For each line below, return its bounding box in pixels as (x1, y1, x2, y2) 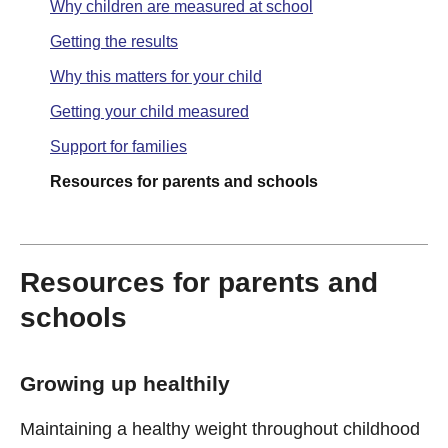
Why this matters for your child (50, 68, 262, 85)
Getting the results (50, 33, 178, 50)
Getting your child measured (50, 103, 249, 120)
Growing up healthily (20, 372, 230, 395)
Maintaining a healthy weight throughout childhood (20, 419, 420, 439)
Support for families (50, 138, 187, 155)
